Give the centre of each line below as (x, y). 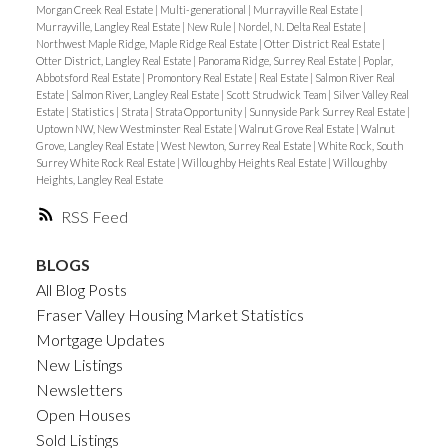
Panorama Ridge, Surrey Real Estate (277, 60)
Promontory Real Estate (200, 77)
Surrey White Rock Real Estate (106, 162)
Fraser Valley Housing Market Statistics (169, 315)
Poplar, (377, 60)
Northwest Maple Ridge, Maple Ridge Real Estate (147, 43)
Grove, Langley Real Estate (95, 145)
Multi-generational (203, 9)
